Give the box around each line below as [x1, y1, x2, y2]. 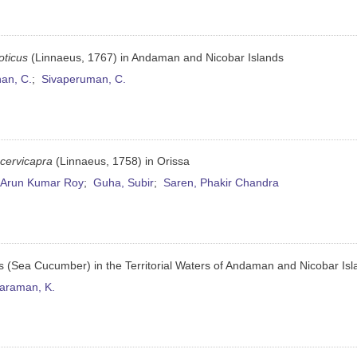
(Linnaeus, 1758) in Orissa [53, 155, 190, 168]
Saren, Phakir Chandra [163, 177, 280, 190]
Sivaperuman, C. [41, 73, 127, 85]
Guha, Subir [93, 177, 155, 190]
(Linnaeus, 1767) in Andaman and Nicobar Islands [28, 51, 284, 64]
